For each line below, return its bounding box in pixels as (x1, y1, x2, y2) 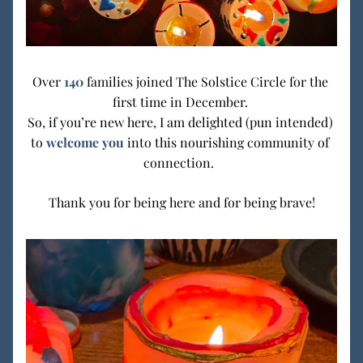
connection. (143, 154, 220, 171)
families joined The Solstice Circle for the (86, 73, 328, 90)
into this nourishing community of (124, 134, 329, 151)
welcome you (46, 134, 124, 151)
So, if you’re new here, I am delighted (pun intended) (27, 113, 336, 130)
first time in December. (112, 93, 251, 110)
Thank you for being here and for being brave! (48, 194, 315, 211)
